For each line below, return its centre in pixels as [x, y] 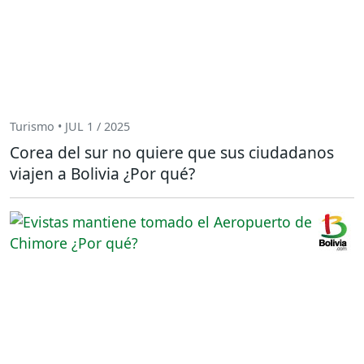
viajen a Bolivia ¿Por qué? [102, 173]
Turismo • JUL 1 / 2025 [70, 127]
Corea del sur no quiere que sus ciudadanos [172, 152]
